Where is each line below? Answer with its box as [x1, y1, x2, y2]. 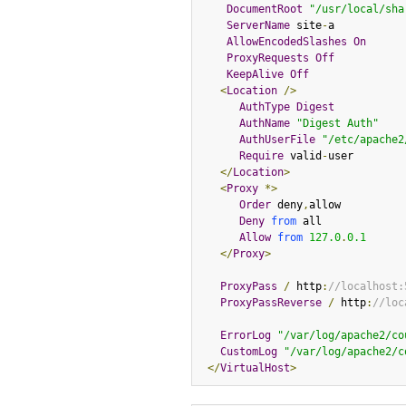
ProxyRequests [226, 52, 309, 64]
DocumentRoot [226, 3, 303, 15]
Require [238, 150, 284, 162]
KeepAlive [226, 68, 284, 81]
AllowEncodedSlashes [226, 35, 347, 48]
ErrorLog [219, 329, 271, 342]
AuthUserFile [238, 133, 315, 146]
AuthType [238, 101, 290, 113]
